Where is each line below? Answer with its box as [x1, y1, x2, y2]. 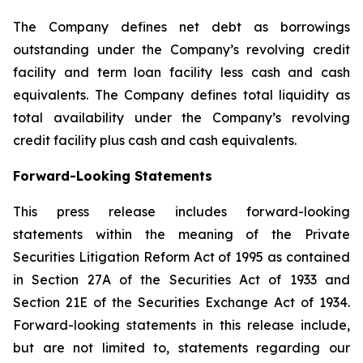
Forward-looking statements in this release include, [13, 317, 350, 333]
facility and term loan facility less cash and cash [13, 64, 350, 80]
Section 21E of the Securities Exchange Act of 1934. [13, 294, 350, 310]
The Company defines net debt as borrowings [13, 19, 350, 35]
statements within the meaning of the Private [13, 226, 350, 242]
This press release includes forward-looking [13, 203, 350, 220]
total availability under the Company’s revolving [13, 109, 350, 126]
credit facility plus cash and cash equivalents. [13, 132, 297, 148]
